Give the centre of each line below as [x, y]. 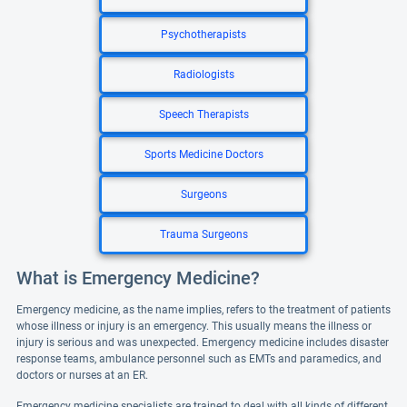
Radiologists [203, 74]
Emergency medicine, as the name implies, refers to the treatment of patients [203, 310]
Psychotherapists [203, 35]
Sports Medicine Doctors [203, 154]
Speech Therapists [203, 114]
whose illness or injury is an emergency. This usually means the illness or [194, 326]
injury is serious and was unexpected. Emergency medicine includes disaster [203, 342]
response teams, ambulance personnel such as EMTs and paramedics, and [199, 359]
